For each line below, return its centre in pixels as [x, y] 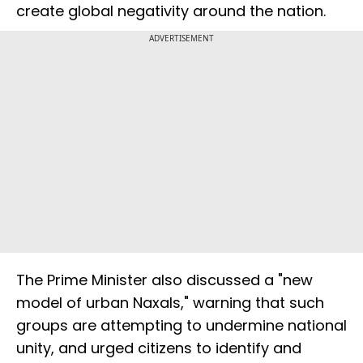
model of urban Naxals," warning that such [170, 303]
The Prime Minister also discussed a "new [164, 280]
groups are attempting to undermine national [181, 326]
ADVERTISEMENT [181, 38]
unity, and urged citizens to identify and [159, 348]
